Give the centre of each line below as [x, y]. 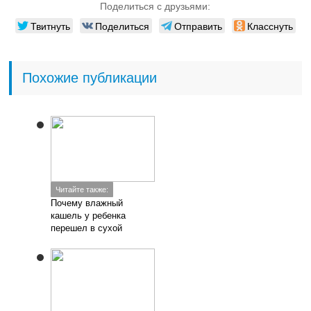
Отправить [198, 26]
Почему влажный [87, 203]
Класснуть [270, 26]
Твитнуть [50, 26]
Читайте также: [82, 190]
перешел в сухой [87, 228]
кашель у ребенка [89, 216]
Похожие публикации [90, 78]
